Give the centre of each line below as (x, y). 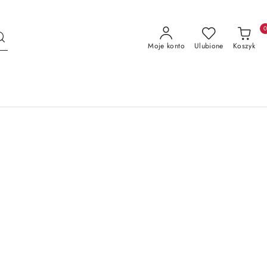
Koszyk (244, 46)
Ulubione (209, 46)
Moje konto (166, 46)
